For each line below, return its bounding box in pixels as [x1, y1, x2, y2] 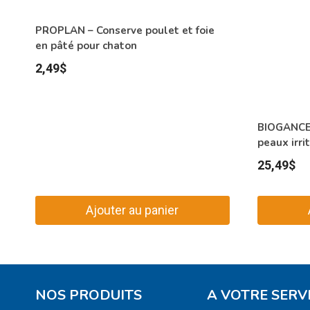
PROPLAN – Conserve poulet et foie [35, 24, 215, 38]
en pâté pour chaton [35, 39, 137, 53]
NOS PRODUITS [35, 286, 142, 305]
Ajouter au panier [86, 202, 179, 217]
